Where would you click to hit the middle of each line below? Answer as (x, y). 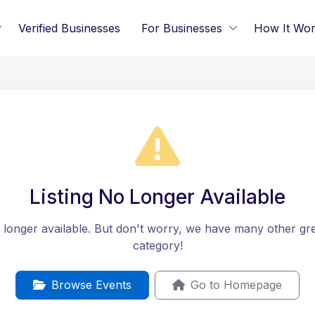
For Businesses (182, 28)
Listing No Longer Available (157, 197)
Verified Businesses (69, 28)
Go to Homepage (236, 285)
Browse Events (91, 285)
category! (157, 245)
